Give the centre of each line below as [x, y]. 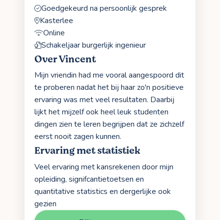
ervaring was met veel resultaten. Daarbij [104, 100]
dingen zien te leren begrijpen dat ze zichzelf [109, 124]
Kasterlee [56, 20]
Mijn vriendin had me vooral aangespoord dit [109, 75]
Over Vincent [65, 59]
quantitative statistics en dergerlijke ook [103, 192]
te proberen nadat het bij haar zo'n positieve [109, 88]
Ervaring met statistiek [87, 151]
